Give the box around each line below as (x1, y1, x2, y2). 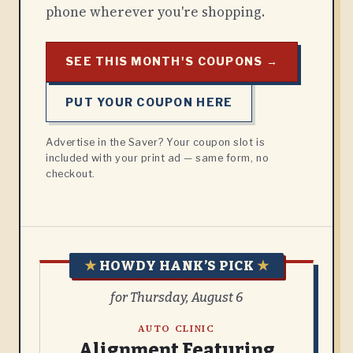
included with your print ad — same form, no (46, 152, 269, 165)
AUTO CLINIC (138, 322, 215, 336)
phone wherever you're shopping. (46, 2, 265, 21)
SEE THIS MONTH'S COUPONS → (65, 54, 278, 69)
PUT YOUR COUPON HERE (65, 95, 233, 109)
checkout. (46, 168, 95, 180)
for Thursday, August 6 (110, 289, 243, 305)
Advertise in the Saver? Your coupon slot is (46, 136, 266, 149)
